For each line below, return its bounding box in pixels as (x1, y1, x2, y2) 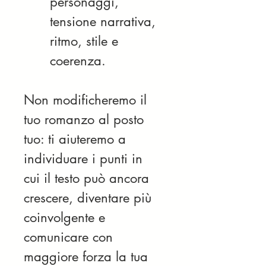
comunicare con (24, 229, 117, 245)
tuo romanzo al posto (24, 111, 148, 128)
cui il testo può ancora (24, 170, 153, 186)
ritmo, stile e (50, 33, 122, 49)
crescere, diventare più (24, 189, 156, 206)
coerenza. (50, 52, 106, 69)
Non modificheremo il (24, 91, 151, 108)
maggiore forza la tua (24, 248, 152, 265)
